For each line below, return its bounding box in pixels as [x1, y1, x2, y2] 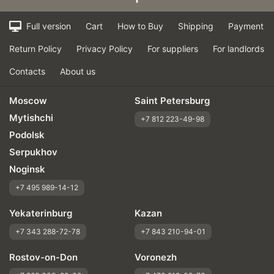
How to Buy [117, 21, 163, 31]
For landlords [213, 43, 264, 54]
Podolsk [9, 129, 45, 141]
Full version [23, 21, 71, 31]
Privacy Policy [76, 43, 133, 54]
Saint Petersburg [134, 95, 210, 106]
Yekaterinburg [9, 207, 72, 219]
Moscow [9, 95, 47, 106]
